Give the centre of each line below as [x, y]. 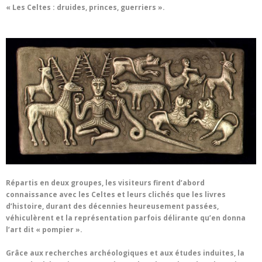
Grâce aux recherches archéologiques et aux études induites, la [125, 253]
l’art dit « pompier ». [44, 230]
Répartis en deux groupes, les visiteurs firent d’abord [105, 183]
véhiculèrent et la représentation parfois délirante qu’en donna [126, 218]
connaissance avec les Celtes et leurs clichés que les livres [116, 195]
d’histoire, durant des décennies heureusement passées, [112, 206]
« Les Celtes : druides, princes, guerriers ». [86, 8]
